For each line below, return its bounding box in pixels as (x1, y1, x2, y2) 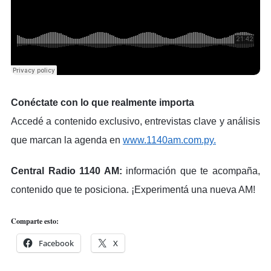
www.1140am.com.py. (123, 134, 216, 145)
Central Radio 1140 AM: (11, 165, 122, 176)
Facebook (39, 237, 74, 249)
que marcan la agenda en (11, 134, 123, 145)
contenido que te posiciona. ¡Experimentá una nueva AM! (11, 184, 255, 195)
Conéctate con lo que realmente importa (11, 97, 194, 108)
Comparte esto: (11, 215, 59, 226)
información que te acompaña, (122, 165, 261, 176)
